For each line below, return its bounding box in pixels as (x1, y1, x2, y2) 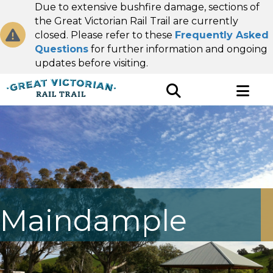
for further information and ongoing (88, 43, 268, 55)
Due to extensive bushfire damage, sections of (35, 1, 260, 13)
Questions (35, 43, 88, 55)
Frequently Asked (175, 29, 269, 41)
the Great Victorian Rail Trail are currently (35, 15, 238, 27)
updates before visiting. (35, 57, 151, 69)
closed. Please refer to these (35, 29, 175, 41)
